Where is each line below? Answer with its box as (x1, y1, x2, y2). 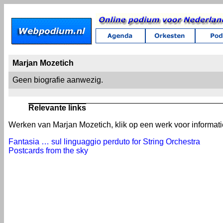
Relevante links (28, 104, 86, 112)
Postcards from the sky (8, 146, 88, 155)
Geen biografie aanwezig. (12, 76, 103, 84)
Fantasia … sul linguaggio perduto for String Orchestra (8, 137, 200, 146)
